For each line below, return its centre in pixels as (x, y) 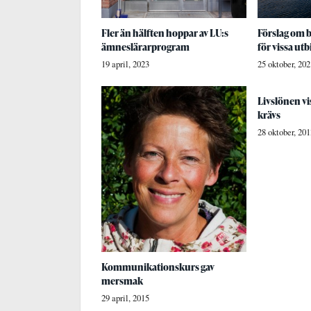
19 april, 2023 (125, 64)
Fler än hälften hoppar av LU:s (165, 33)
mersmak (122, 281)
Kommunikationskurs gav (158, 267)
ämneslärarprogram (145, 47)
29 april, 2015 (125, 299)
